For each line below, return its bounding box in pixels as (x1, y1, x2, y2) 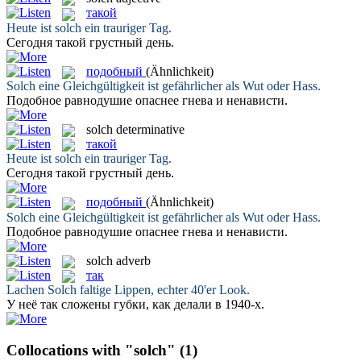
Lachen (6, 283, 48, 297)
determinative (116, 122, 185, 136)
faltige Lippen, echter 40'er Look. (77, 283, 250, 297)
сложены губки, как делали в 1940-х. (58, 297, 264, 312)
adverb (116, 253, 151, 268)
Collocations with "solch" (6, 342, 176, 359)
